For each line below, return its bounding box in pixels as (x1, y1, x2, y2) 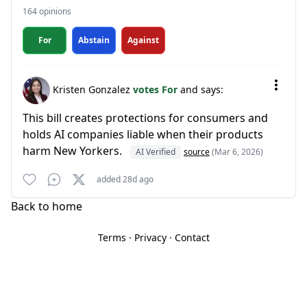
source (184, 146, 210, 158)
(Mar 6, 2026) (212, 146, 263, 158)
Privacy (134, 231, 167, 244)
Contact (174, 231, 210, 244)
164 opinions (23, 5, 71, 17)
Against (127, 34, 159, 46)
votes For (133, 82, 180, 96)
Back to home (11, 199, 82, 214)
